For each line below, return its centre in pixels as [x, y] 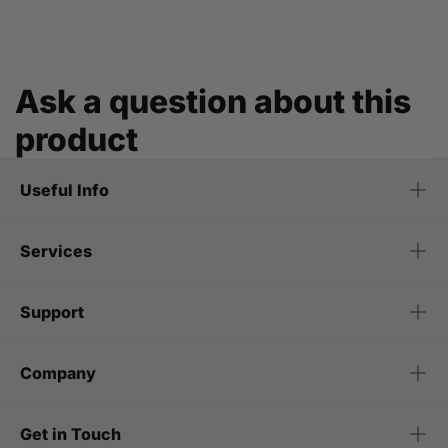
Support [52, 312]
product [76, 140]
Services [56, 251]
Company [58, 373]
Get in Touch [70, 434]
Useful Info [64, 190]
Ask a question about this [213, 102]
